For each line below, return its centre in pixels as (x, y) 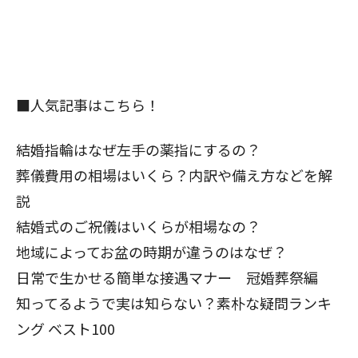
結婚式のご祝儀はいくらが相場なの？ (138, 226)
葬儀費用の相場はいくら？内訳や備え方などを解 (174, 175)
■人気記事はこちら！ (88, 105)
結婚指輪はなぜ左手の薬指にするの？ (138, 149)
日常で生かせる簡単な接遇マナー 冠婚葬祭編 (167, 277)
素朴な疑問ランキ (274, 303)
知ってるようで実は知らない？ (116, 303)
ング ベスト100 (66, 328)
